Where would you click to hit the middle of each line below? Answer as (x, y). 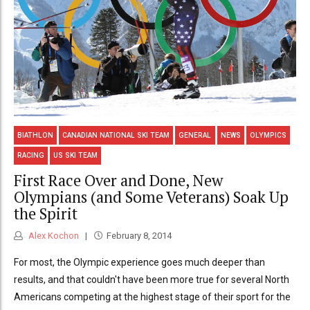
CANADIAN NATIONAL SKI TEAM (116, 135)
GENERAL (195, 135)
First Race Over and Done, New (118, 180)
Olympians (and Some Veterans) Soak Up (151, 197)
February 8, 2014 (139, 236)
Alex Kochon (53, 236)
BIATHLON (36, 135)
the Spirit (46, 213)
